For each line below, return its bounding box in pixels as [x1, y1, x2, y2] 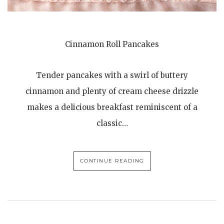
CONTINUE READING [79, 157, 144, 164]
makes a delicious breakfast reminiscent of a [26, 102, 197, 112]
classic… [96, 118, 128, 128]
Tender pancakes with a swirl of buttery [36, 70, 188, 80]
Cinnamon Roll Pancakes [65, 39, 159, 49]
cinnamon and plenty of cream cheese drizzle [25, 86, 198, 96]
